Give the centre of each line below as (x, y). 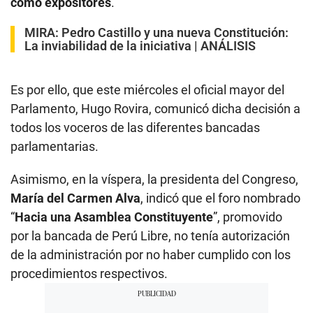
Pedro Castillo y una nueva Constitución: (175, 33)
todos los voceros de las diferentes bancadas (135, 128)
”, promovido (248, 217)
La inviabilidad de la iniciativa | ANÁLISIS (140, 46)
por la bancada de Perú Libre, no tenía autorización (150, 236)
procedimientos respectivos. (89, 274)
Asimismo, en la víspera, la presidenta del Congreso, (154, 180)
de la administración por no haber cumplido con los (151, 255)
